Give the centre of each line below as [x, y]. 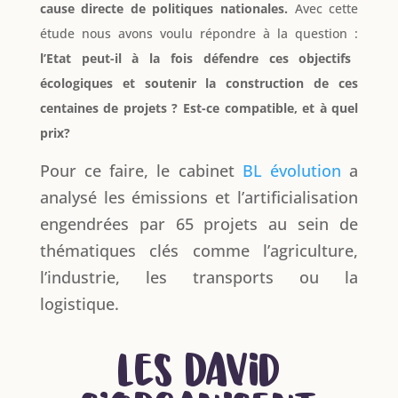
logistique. [81, 303]
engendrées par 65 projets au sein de [199, 223]
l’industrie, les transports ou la [199, 277]
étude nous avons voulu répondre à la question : [199, 33]
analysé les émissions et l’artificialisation [199, 197]
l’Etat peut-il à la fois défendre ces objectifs [195, 58]
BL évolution [291, 170]
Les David [199, 376]
